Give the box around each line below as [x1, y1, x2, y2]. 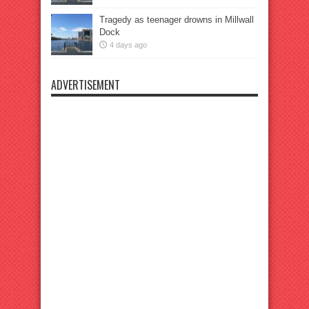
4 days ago [110, 41, 147, 49]
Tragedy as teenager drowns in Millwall [99, 14, 254, 25]
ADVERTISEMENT [51, 77, 120, 93]
